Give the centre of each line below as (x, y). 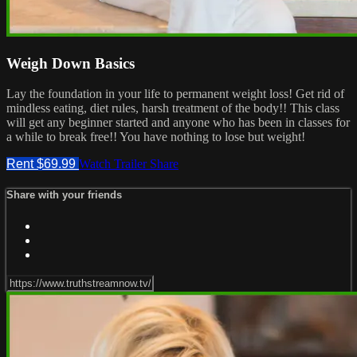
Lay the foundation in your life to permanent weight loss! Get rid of (175, 94)
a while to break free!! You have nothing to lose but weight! (156, 137)
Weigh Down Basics (71, 63)
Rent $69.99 (43, 164)
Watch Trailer (114, 164)
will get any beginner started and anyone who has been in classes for (178, 123)
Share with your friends (64, 195)
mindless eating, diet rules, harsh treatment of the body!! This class (173, 108)
